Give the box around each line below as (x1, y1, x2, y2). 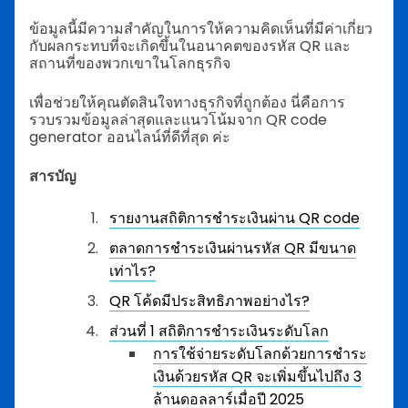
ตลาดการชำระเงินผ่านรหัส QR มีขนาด (109, 238, 356, 259)
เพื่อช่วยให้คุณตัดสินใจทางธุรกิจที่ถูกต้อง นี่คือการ (29, 92, 345, 113)
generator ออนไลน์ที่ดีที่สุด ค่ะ (29, 127, 230, 148)
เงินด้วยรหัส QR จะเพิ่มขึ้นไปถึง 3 (153, 366, 362, 387)
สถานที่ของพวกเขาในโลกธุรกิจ (29, 53, 230, 74)
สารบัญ (29, 166, 76, 187)
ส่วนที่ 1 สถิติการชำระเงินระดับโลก (109, 321, 329, 342)
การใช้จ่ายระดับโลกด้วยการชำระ (153, 343, 367, 364)
